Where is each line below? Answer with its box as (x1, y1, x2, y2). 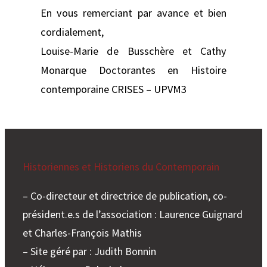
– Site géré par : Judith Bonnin (23, 244, 156, 258)
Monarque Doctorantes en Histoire (41, 63, 226, 77)
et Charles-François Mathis (23, 225, 142, 240)
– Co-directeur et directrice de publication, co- (23, 188, 227, 203)
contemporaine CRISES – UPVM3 (41, 82, 187, 96)
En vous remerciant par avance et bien (41, 5, 226, 20)
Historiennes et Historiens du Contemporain (23, 159, 219, 173)
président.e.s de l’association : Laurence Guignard (23, 207, 243, 221)
